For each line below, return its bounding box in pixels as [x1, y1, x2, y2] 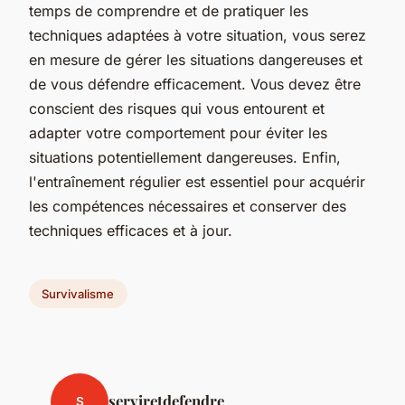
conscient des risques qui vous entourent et [29, 99, 325, 118]
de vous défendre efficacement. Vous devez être [29, 74, 361, 93]
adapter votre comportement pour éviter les [29, 123, 327, 142]
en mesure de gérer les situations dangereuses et [29, 50, 363, 69]
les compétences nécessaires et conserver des [29, 196, 346, 215]
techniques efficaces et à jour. [29, 221, 232, 240]
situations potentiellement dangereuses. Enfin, [29, 147, 341, 166]
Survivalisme [42, 286, 115, 301]
